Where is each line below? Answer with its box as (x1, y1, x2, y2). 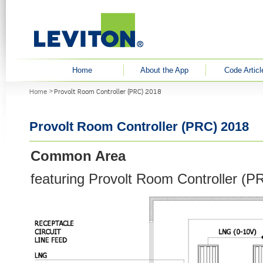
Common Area (31, 148, 130, 164)
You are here (6, 82, 52, 90)
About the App (140, 66, 188, 75)
